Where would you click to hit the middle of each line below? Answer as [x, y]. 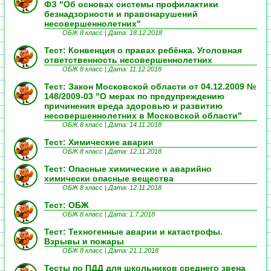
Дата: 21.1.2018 [133, 250]
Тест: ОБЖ [67, 205]
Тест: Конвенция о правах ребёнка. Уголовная [143, 50]
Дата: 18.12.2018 [135, 33]
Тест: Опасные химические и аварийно [128, 169]
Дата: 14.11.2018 [135, 125]
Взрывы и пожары [84, 241]
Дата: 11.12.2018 [135, 69]
